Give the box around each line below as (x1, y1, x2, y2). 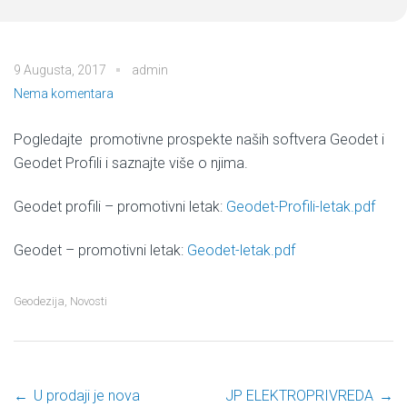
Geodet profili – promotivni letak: (14, 198, 226, 215)
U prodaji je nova (34, 387, 140, 404)
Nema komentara (14, 86, 114, 101)
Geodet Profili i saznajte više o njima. (14, 154, 248, 172)
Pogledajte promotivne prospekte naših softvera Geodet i (14, 131, 384, 148)
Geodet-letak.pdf (187, 242, 295, 259)
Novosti (70, 294, 107, 308)
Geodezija (14, 294, 65, 308)
